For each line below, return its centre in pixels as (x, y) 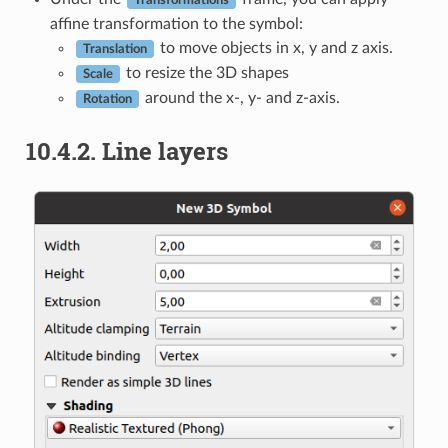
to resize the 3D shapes (205, 72)
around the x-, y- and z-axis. (240, 97)
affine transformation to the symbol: (176, 23)
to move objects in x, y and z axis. (274, 47)
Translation (114, 48)
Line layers (164, 150)
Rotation (107, 98)
